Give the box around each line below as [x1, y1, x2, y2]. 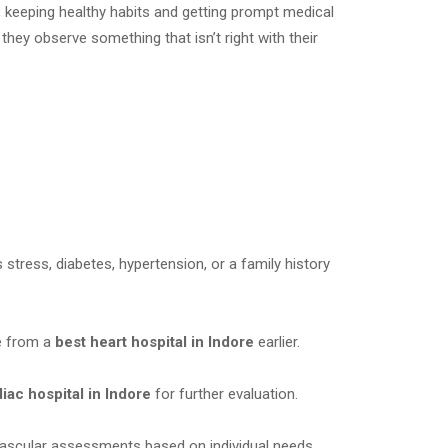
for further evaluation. [151, 384, 298, 403]
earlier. [254, 332, 300, 351]
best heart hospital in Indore [55, 332, 254, 351]
